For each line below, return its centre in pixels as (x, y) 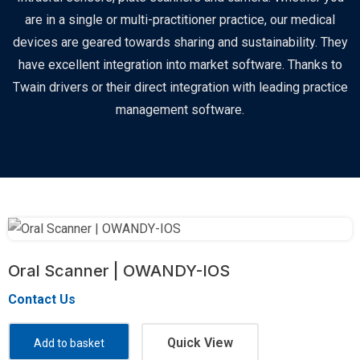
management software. (180, 110)
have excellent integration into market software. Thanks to (180, 65)
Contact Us (42, 299)
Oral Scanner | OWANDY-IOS (119, 271)
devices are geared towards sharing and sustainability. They (180, 42)
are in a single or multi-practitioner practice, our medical (180, 20)
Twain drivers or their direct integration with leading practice (180, 87)
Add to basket (69, 343)
